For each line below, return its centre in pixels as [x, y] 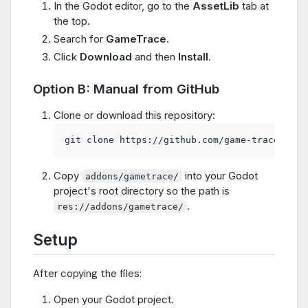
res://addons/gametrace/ [121, 206]
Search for [80, 39]
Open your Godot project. [114, 299]
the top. [72, 21]
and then [155, 56]
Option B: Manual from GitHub [126, 89]
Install [193, 56]
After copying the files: [87, 273]
